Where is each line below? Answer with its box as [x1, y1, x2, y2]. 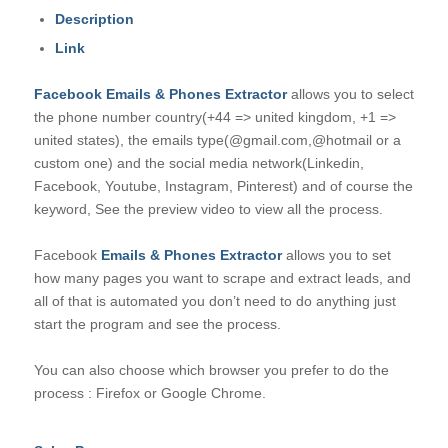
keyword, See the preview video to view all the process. [33, 201, 383, 218]
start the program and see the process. [33, 316, 281, 333]
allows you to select [286, 86, 414, 103]
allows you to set [281, 247, 391, 264]
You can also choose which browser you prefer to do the [33, 362, 389, 379]
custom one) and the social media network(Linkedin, [33, 155, 364, 172]
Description [54, 11, 134, 28]
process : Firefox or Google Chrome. [33, 385, 266, 402]
